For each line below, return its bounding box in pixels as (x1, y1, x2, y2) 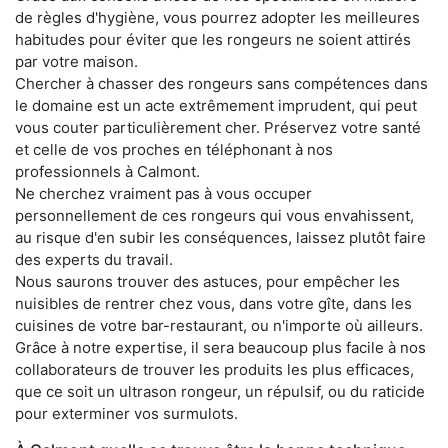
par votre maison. (15, 51, 138, 71)
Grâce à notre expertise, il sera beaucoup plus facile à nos (15, 337, 426, 357)
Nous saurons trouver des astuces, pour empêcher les (15, 271, 400, 291)
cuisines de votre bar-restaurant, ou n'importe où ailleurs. (15, 315, 423, 335)
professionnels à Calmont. (15, 161, 200, 181)
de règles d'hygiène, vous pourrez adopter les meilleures (15, 7, 420, 27)
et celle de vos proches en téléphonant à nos (15, 139, 333, 159)
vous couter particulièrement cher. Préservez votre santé (15, 117, 421, 137)
